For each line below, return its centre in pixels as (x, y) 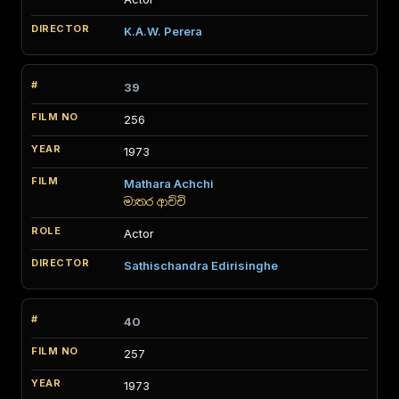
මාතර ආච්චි (155, 202)
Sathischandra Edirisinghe (201, 265)
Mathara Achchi (169, 183)
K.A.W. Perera (163, 31)
